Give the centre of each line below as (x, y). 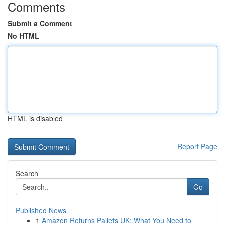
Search (27, 173)
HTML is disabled (35, 118)
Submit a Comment (40, 23)
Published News (41, 210)
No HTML (23, 36)
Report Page (197, 146)
